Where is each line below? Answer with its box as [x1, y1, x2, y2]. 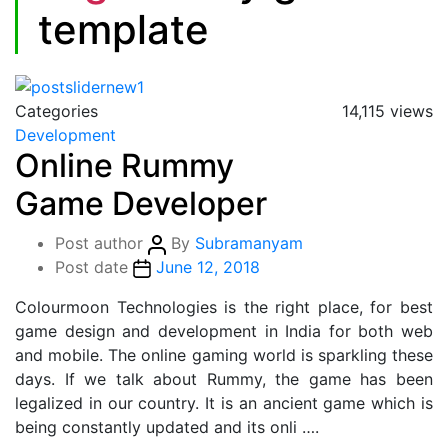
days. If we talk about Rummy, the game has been [15, 369, 433, 390]
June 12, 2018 [156, 257, 260, 278]
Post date [55, 257, 128, 278]
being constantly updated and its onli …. [15, 417, 319, 438]
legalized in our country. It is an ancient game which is [15, 393, 433, 414]
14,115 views [342, 101, 433, 122]
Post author [55, 233, 143, 254]
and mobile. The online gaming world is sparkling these [15, 345, 433, 366]
